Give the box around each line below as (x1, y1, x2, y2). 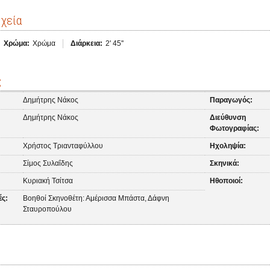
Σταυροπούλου (22, 205, 72, 213)
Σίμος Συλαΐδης (22, 159, 73, 168)
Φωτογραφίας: (210, 124, 260, 133)
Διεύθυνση (210, 113, 246, 122)
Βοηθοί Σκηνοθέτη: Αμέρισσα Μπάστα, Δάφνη (22, 194, 169, 202)
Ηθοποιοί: (210, 177, 243, 185)
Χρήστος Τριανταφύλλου (22, 142, 103, 150)
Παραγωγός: (210, 96, 253, 104)
